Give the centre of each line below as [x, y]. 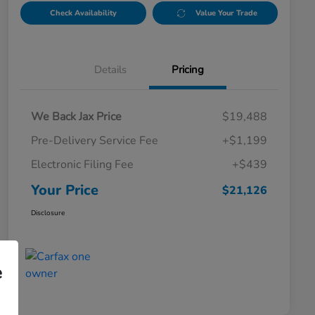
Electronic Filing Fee [82, 165]
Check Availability [83, 13]
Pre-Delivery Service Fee [95, 141]
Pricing [188, 70]
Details [110, 70]
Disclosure [48, 213]
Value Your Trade [227, 13]
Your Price [65, 191]
